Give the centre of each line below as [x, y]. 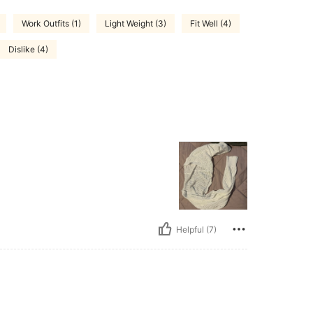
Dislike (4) [28, 49]
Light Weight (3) [136, 23]
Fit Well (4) [211, 23]
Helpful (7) [196, 229]
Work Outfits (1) [51, 23]
